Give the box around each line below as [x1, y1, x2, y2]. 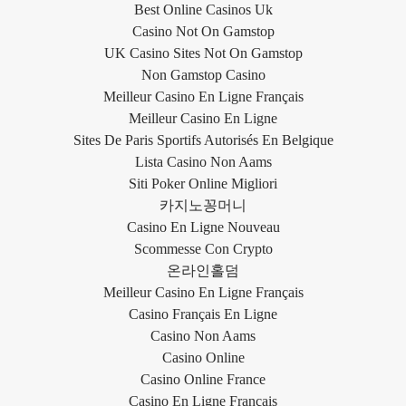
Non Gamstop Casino [140, 66, 266, 82]
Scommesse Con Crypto [133, 240, 273, 256]
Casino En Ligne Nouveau [126, 218, 280, 235]
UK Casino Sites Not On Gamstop [103, 44, 303, 61]
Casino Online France [140, 371, 266, 387]
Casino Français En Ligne [129, 305, 277, 322]
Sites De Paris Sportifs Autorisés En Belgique [72, 131, 333, 148]
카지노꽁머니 [159, 197, 246, 213]
